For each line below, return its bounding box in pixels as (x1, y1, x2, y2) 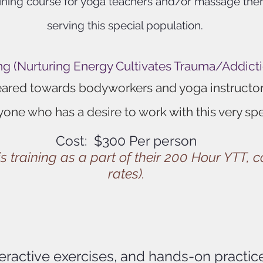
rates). (108, 165, 144, 181)
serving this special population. (46, 18, 206, 32)
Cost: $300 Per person (56, 132, 197, 149)
